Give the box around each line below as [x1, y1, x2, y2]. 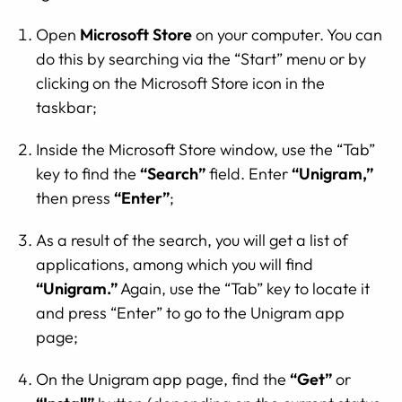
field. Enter [205, 163, 292, 184]
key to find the [36, 163, 140, 184]
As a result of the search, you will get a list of [36, 230, 348, 250]
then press [36, 188, 114, 208]
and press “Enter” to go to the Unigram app [36, 302, 345, 323]
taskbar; [36, 97, 97, 118]
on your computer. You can [192, 24, 382, 45]
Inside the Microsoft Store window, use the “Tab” [36, 139, 375, 160]
